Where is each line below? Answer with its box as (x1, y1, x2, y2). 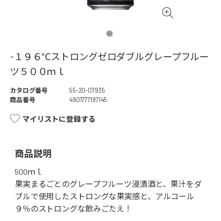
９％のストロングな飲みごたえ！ (15, 204, 133, 214)
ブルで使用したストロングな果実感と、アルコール (15, 191, 195, 201)
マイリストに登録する (22, 114, 96, 124)
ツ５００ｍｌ (10, 66, 66, 77)
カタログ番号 (10, 86, 48, 95)
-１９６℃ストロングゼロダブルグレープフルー (10, 51, 209, 63)
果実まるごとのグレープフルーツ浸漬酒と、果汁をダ (15, 179, 202, 189)
